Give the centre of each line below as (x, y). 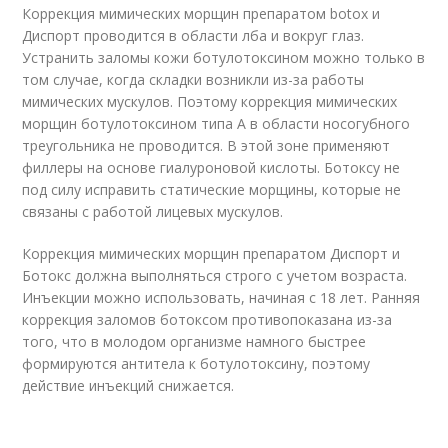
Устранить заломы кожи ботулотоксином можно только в (224, 58)
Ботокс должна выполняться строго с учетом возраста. (215, 276)
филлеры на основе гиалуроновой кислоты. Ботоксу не (211, 168)
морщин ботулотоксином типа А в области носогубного (216, 124)
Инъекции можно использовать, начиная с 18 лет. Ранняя (221, 298)
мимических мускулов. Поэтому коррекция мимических (210, 102)
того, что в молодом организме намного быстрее (194, 342)
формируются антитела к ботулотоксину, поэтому (196, 364)
